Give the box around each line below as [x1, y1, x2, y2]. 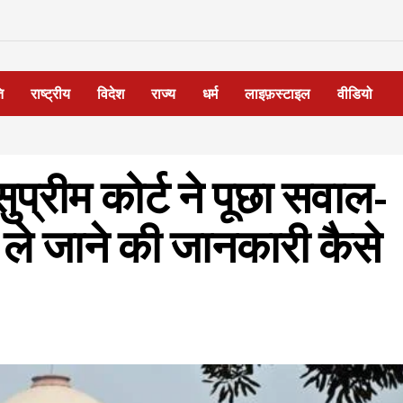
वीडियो [337, 85, 372, 103]
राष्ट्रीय [31, 85, 70, 103]
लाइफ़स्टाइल [245, 85, 310, 103]
